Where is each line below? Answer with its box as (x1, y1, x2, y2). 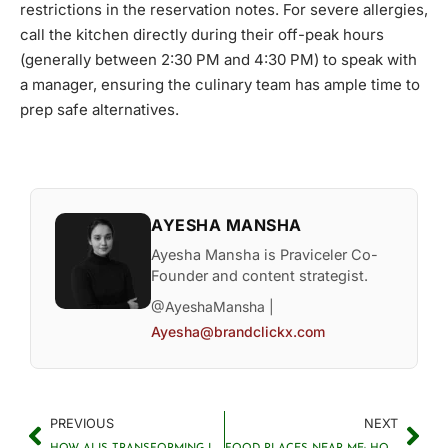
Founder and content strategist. (151, 267, 368, 285)
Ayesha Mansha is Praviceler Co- (151, 246, 378, 264)
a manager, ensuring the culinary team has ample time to (20, 75, 420, 95)
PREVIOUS (50, 416, 114, 432)
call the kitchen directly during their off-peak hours (20, 25, 384, 45)
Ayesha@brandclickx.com (151, 323, 325, 341)
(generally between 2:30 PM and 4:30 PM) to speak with (20, 50, 417, 70)
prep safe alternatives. (20, 100, 179, 120)
